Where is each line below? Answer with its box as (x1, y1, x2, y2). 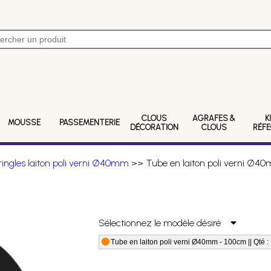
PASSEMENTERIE (59, 118, 120, 127)
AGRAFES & (192, 113, 236, 123)
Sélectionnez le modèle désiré (99, 217, 231, 229)
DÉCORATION (129, 122, 178, 132)
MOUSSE (8, 118, 41, 127)
